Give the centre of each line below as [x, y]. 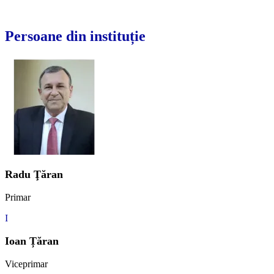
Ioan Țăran [32, 241]
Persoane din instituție [75, 36]
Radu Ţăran [34, 175]
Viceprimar [26, 264]
